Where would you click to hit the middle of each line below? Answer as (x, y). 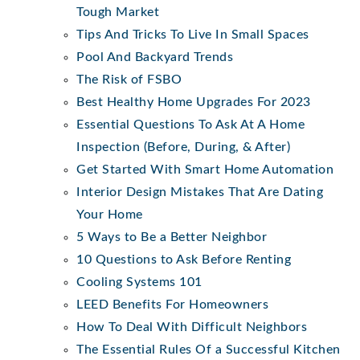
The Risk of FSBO (129, 79)
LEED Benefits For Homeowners (172, 304)
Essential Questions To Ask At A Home (190, 124)
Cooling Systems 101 (139, 282)
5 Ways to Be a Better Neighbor (172, 237)
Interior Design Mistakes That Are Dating (200, 192)
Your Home (110, 214)
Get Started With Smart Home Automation (205, 169)
